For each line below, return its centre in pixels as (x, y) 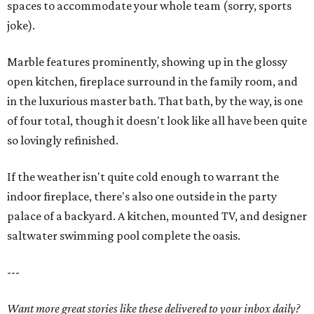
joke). (21, 26)
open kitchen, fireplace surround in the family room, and (152, 82)
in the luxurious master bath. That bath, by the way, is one (155, 101)
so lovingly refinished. (63, 141)
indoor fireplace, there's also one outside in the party (142, 197)
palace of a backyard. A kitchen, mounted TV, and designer (157, 216)
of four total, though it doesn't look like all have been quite (157, 121)
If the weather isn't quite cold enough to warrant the (143, 177)
